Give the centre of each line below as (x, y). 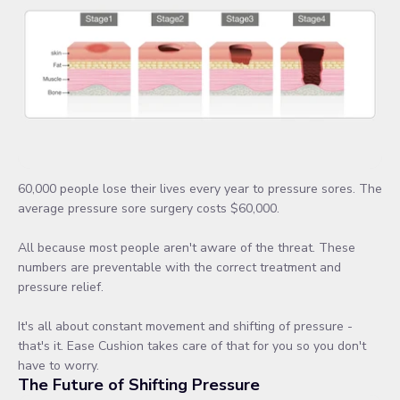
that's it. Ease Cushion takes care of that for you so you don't (192, 346)
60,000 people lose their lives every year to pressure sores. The (200, 188)
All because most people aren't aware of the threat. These (187, 247)
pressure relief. (61, 287)
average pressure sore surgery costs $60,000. (149, 208)
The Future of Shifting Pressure (139, 384)
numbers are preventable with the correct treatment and (179, 267)
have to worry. (58, 365)
